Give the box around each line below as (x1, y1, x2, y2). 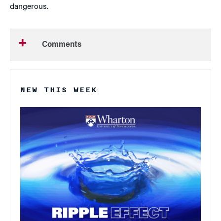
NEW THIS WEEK (20, 84, 97, 96)
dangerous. (10, 3, 48, 11)
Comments (42, 41, 81, 49)
